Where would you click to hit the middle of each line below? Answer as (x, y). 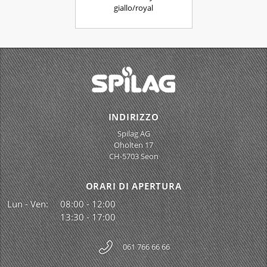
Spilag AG (133, 134)
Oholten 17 (133, 145)
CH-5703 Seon (133, 156)
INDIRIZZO (133, 117)
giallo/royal (133, 8)
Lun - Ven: (28, 204)
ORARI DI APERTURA (133, 186)
